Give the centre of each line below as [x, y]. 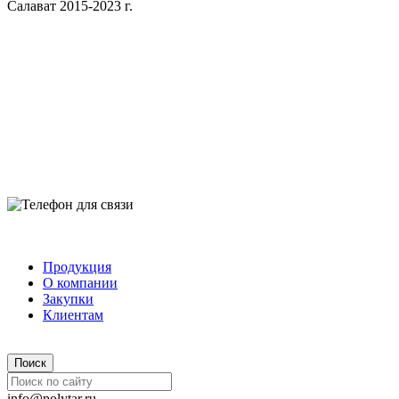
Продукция [77, 266]
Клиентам [73, 314]
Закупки [68, 298]
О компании [80, 282]
